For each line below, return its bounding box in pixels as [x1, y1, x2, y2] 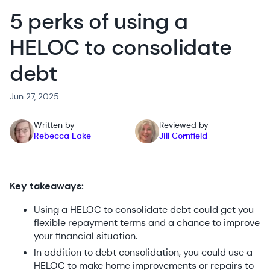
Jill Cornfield [159, 130, 207, 142]
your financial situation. [34, 230, 137, 243]
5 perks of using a [10, 7, 188, 36]
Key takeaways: [10, 180, 84, 193]
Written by [34, 119, 75, 131]
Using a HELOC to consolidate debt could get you [34, 203, 254, 216]
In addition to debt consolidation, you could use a [34, 246, 253, 259]
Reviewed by [159, 119, 209, 131]
